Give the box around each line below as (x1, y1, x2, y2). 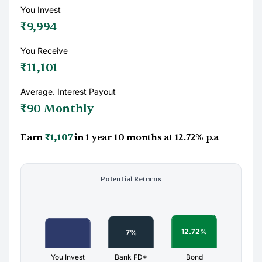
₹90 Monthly (20, 101, 94, 116)
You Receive (20, 46, 68, 56)
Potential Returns (101, 174, 161, 184)
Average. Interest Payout (20, 87, 116, 96)
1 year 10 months (85, 132, 162, 143)
